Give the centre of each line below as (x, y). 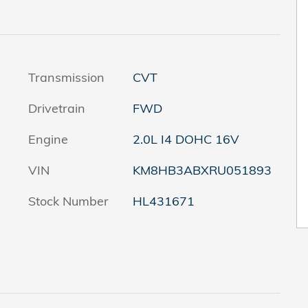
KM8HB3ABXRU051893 (202, 170)
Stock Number (68, 201)
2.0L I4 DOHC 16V (186, 139)
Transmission (66, 77)
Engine (48, 139)
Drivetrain (57, 108)
